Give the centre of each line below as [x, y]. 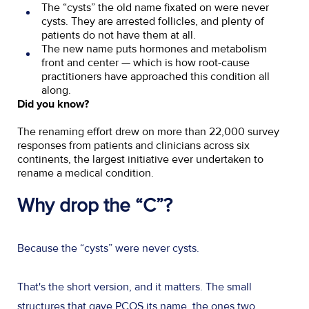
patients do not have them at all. [119, 36]
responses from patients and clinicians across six [133, 146]
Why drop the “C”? [97, 206]
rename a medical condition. [87, 173]
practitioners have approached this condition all [156, 77]
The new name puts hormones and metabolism [154, 49]
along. [58, 91]
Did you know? [53, 104]
